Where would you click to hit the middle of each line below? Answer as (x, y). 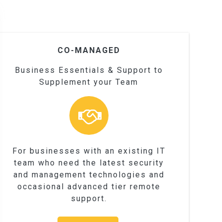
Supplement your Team (89, 82)
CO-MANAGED (89, 50)
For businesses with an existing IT (89, 151)
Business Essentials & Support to (89, 70)
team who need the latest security (89, 163)
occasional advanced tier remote (89, 187)
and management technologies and (89, 175)
